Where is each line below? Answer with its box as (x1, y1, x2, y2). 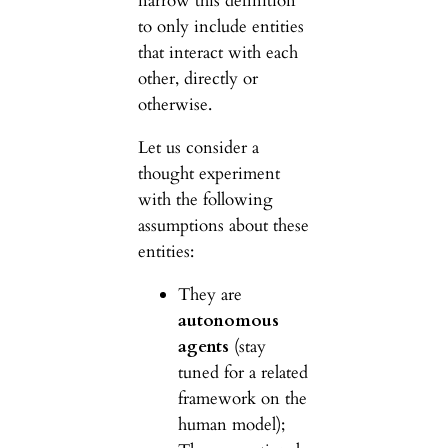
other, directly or (137, 67, 258, 91)
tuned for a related (177, 360, 308, 384)
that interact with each (137, 41, 298, 65)
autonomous (177, 308, 279, 332)
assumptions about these (137, 213, 309, 237)
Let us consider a (137, 135, 259, 159)
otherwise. (137, 93, 212, 117)
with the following (137, 187, 273, 211)
